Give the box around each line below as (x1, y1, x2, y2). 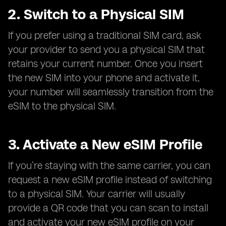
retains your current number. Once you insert (8, 58, 203, 70)
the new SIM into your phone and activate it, (8, 72, 200, 84)
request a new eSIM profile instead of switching (8, 174, 212, 186)
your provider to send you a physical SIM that (8, 43, 205, 55)
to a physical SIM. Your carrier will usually (8, 188, 185, 200)
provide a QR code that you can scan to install (8, 202, 208, 214)
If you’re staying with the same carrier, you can (8, 159, 210, 172)
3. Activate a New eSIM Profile (8, 136, 202, 153)
